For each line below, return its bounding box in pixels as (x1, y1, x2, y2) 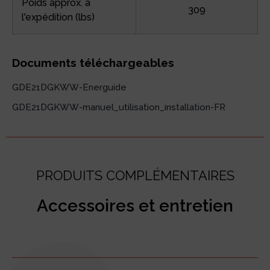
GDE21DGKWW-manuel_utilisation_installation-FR (12, 102, 225, 113)
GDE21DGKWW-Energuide (12, 81, 127, 93)
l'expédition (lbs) (22, 11, 95, 23)
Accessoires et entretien (37, 196, 233, 216)
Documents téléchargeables (12, 55, 174, 69)
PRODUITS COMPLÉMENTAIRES (36, 168, 234, 184)
